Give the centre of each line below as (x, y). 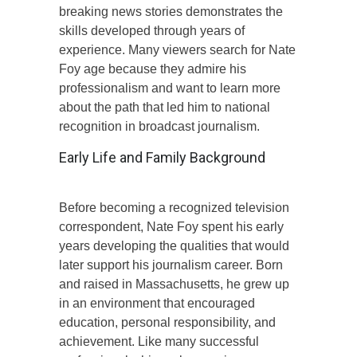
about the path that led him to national (165, 107)
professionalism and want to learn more (170, 88)
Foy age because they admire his (153, 69)
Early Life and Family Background (162, 157)
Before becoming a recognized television (174, 207)
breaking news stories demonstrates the (171, 11)
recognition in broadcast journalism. (159, 126)
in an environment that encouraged (157, 303)
